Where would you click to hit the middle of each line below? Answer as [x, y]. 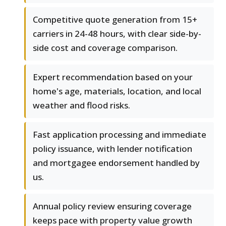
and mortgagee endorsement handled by [116, 163]
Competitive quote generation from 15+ [115, 20]
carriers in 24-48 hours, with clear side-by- [117, 34]
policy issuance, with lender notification [112, 149]
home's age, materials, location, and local [117, 91]
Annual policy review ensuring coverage [112, 206]
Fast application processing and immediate [120, 135]
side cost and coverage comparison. [105, 48]
